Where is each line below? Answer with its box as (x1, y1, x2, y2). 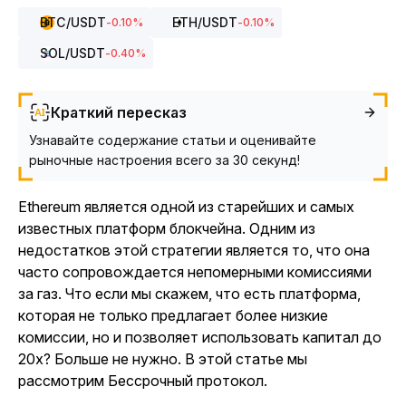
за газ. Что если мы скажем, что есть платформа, (18, 285, 361, 303)
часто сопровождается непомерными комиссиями (18, 263, 372, 281)
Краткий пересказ (51, 103, 187, 121)
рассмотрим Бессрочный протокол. (18, 372, 267, 390)
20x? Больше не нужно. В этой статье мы (18, 350, 307, 368)
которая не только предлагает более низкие (18, 306, 328, 324)
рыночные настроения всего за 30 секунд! (29, 152, 300, 168)
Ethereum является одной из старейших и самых (18, 198, 354, 216)
